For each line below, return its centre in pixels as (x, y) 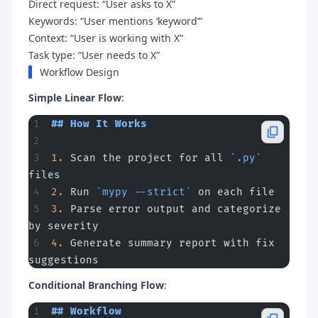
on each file (233, 192)
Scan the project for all (147, 158)
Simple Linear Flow (75, 97)
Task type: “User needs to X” (94, 55)
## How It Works (99, 124)
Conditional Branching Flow (96, 285)
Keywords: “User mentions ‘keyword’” (115, 21)
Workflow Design (79, 72)
